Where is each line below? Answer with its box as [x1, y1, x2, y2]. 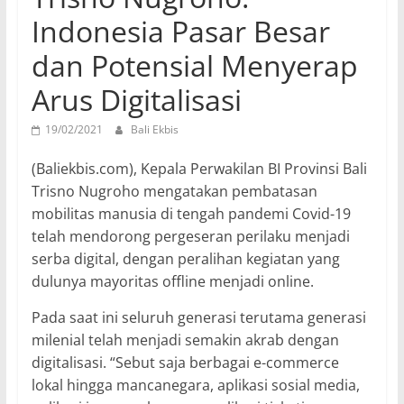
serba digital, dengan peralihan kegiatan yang [31, 248, 340, 269]
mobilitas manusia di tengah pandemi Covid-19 [31, 203, 351, 224]
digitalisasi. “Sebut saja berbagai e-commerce [31, 352, 339, 372]
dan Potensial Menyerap [31, 45, 358, 85]
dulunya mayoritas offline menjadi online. [31, 271, 314, 291]
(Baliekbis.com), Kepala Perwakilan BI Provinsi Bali [31, 158, 367, 179]
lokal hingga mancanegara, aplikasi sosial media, [31, 374, 360, 395]
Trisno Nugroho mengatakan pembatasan [31, 180, 317, 201]
